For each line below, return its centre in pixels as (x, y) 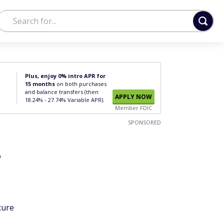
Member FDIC (133, 108)
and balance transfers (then (62, 92)
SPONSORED (144, 122)
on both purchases (81, 84)
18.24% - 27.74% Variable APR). (65, 100)
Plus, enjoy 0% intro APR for (65, 76)
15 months (40, 84)
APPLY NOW (133, 97)
